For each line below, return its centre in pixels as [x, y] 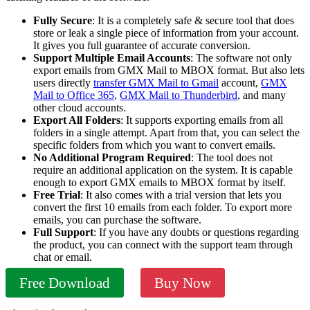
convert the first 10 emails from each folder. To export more [163, 207]
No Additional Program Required [112, 157]
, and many [262, 95]
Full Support [63, 232]
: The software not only [241, 57]
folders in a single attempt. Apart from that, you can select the [166, 132]
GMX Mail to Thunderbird [179, 95]
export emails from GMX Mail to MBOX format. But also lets [169, 70]
